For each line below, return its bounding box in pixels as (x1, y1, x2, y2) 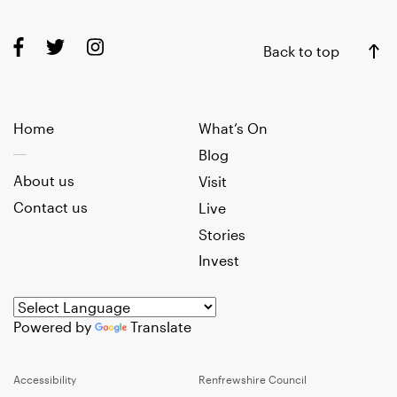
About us (13, 172, 74, 190)
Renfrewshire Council (198, 373, 307, 386)
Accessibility (13, 373, 76, 386)
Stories (198, 225, 245, 243)
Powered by (13, 318, 95, 336)
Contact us (13, 198, 88, 216)
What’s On (198, 120, 268, 137)
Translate (130, 318, 191, 336)
